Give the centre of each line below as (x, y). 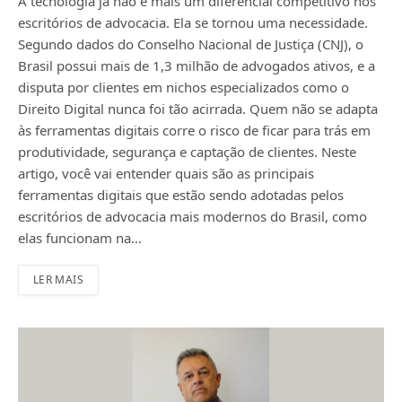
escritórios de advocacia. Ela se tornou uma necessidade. (193, 22)
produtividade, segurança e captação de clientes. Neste (187, 151)
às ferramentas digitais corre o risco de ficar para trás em (194, 130)
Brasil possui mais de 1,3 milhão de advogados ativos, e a (197, 65)
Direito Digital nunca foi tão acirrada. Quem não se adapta (198, 108)
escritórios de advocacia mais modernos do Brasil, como (192, 216)
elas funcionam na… (80, 237)
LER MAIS (58, 279)
